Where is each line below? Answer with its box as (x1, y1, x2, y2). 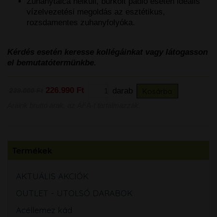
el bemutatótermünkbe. (7, 58, 96, 68)
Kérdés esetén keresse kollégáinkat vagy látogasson (7, 47, 208, 57)
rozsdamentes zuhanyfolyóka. (27, 18, 135, 28)
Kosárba (142, 86, 172, 96)
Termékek (12, 145, 52, 155)
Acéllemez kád (16, 204, 72, 215)
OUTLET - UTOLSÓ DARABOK (16, 188, 133, 199)
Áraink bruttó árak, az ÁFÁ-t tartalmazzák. (7, 101, 140, 110)
